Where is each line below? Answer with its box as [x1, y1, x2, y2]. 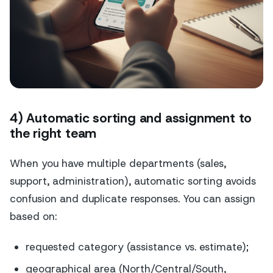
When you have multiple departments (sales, [10, 156, 226, 170]
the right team [10, 125, 97, 143]
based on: [10, 209, 57, 223]
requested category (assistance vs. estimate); [25, 239, 249, 253]
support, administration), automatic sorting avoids [10, 174, 256, 188]
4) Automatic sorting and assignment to [10, 110, 252, 127]
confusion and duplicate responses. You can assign [10, 191, 255, 205]
